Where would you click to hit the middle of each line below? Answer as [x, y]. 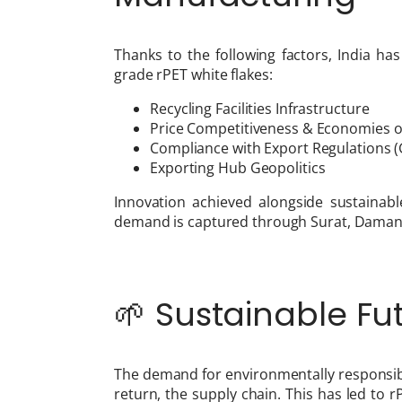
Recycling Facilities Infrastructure [260, 108]
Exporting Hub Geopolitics [238, 167]
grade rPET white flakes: [193, 74]
